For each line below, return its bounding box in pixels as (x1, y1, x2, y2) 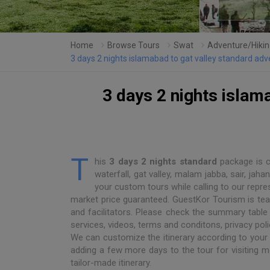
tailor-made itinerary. (71, 257, 151, 268)
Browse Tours (107, 40, 160, 50)
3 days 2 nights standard (109, 155, 217, 167)
